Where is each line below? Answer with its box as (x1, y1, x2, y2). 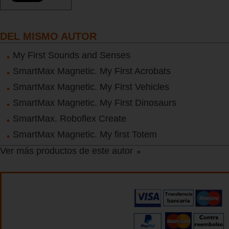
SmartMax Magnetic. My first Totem (13, 129, 157, 140)
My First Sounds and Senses (13, 50, 130, 61)
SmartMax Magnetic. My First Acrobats (13, 66, 171, 77)
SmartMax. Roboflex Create (13, 113, 126, 124)
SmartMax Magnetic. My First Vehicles (13, 82, 169, 93)
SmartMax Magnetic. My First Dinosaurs (13, 98, 176, 108)
